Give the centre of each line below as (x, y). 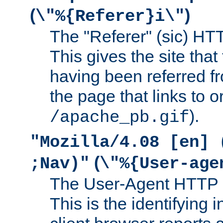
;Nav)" (60, 164)
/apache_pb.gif (119, 117)
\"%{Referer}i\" (110, 16)
